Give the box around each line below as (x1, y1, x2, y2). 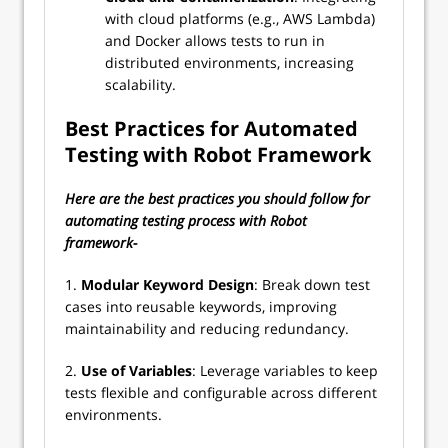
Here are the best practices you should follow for (65, 189, 370, 208)
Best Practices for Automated (65, 115, 358, 142)
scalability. (105, 75, 180, 94)
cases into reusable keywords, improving (65, 297, 337, 316)
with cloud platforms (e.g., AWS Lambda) (105, 9, 375, 28)
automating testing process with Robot (65, 211, 307, 230)
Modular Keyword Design (81, 275, 254, 294)
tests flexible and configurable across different (65, 383, 377, 402)
